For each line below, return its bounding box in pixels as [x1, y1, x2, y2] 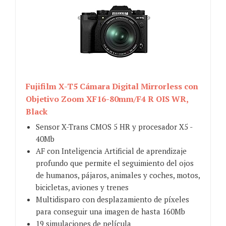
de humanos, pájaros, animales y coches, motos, [36, 170, 200, 181]
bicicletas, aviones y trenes [36, 182, 129, 193]
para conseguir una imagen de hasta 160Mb [36, 206, 185, 217]
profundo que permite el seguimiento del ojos [36, 158, 194, 168]
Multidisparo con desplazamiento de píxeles [36, 194, 189, 205]
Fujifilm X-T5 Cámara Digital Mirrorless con [26, 81, 198, 92]
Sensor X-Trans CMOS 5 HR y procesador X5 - [36, 122, 192, 132]
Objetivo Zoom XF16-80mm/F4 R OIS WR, [26, 93, 188, 105]
